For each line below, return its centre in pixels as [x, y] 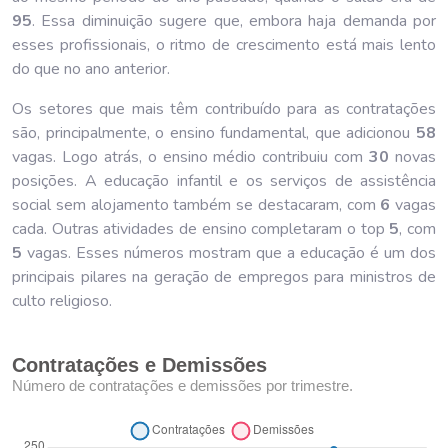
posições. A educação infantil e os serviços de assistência [224, 180]
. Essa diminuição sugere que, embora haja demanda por [234, 20]
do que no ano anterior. [91, 68]
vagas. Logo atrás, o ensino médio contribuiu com [191, 156]
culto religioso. [62, 300]
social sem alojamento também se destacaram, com [196, 204]
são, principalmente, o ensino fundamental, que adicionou [214, 132]
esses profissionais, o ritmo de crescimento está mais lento [224, 44]
